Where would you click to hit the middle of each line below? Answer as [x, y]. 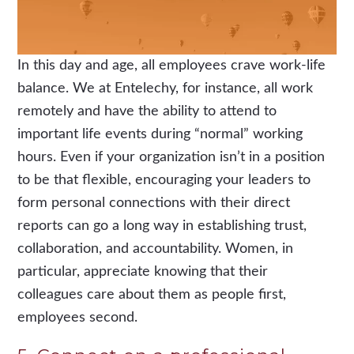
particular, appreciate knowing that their [143, 271]
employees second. [78, 317]
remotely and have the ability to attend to [147, 111]
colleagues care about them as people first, [152, 294]
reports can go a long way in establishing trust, [162, 226]
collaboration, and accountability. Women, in [156, 249]
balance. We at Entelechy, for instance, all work [166, 88]
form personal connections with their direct [154, 203]
